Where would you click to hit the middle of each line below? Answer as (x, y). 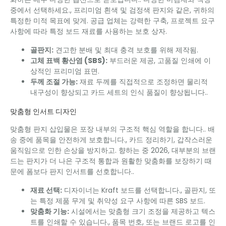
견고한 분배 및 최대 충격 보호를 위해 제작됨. (126, 50)
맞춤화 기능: (50, 212)
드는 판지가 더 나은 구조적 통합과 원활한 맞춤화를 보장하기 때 (111, 161)
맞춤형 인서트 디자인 (43, 112)
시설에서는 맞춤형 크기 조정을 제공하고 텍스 (142, 212)
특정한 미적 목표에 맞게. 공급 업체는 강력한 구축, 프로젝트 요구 (112, 21)
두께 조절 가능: (54, 82)
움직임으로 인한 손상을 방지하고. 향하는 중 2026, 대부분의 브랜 (113, 151)
